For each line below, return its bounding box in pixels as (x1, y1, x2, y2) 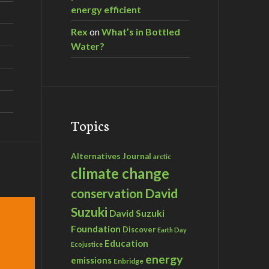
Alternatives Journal (71, 151, 151, 161)
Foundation (71, 223, 121, 234)
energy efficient (71, 3, 141, 15)
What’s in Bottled (101, 25, 180, 37)
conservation (71, 186, 143, 201)
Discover (122, 225, 156, 234)
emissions (71, 255, 112, 265)
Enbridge (113, 256, 144, 265)
